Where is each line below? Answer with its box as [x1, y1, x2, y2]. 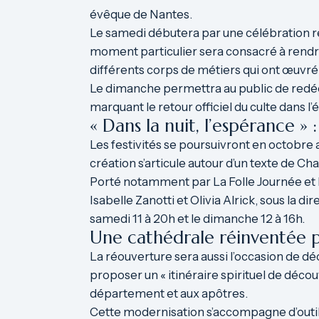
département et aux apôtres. [90, 286, 248, 300]
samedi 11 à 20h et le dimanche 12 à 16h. [90, 211, 305, 226]
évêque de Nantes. [90, 7, 192, 21]
